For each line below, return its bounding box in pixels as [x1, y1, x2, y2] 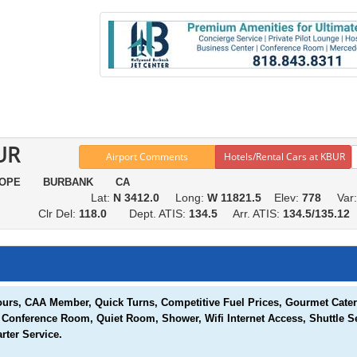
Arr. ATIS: [221, 207, 283, 220]
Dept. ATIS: [113, 207, 189, 220]
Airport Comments [106, 150, 189, 163]
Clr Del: [38, 207, 79, 220]
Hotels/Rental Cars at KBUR [224, 150, 346, 163]
